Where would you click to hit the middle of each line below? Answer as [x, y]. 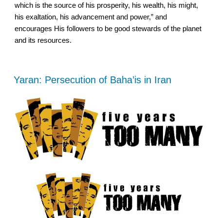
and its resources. [43, 40]
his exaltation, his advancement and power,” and [91, 17]
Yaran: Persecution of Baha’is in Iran [92, 80]
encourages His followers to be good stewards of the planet [108, 28]
